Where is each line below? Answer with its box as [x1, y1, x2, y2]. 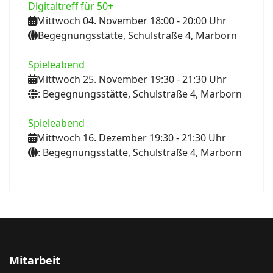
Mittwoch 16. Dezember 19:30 [37, 130, 174, 144]
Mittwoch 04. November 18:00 [37, 13, 174, 27]
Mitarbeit [9, 252, 60, 268]
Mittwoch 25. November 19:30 [37, 72, 174, 86]
